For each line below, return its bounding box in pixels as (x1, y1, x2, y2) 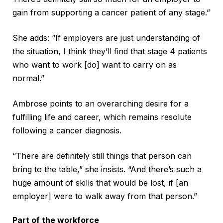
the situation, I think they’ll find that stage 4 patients (12, 46, 207, 56)
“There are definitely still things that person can (12, 150, 192, 161)
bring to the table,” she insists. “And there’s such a (12, 164, 202, 174)
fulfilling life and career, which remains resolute (12, 111, 192, 122)
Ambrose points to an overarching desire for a (12, 98, 189, 109)
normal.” (12, 73, 44, 83)
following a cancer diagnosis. (12, 125, 121, 135)
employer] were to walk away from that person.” (12, 191, 197, 201)
